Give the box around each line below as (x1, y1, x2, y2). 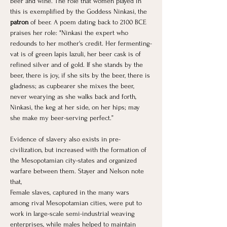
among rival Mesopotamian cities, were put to (10, 199, 144, 207)
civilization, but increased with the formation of (10, 146, 148, 154)
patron (10, 18, 28, 26)
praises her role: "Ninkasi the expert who (10, 29, 130, 37)
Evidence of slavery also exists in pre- (10, 135, 121, 143)
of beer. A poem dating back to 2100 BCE (28, 18, 148, 26)
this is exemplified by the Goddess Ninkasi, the (10, 8, 149, 16)
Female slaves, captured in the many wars (10, 188, 131, 197)
